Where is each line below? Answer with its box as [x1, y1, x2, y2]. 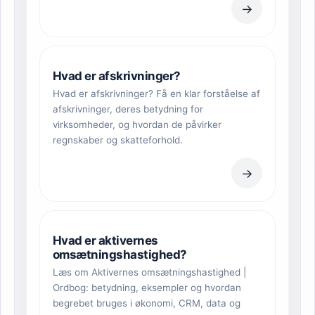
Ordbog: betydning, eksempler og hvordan [53, 282, 241, 294]
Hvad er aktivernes [53, 233, 158, 248]
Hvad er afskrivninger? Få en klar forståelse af [53, 88, 260, 100]
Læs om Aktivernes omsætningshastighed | [53, 266, 246, 278]
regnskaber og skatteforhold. [53, 134, 183, 146]
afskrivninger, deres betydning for [53, 103, 203, 115]
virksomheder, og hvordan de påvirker [53, 119, 221, 131]
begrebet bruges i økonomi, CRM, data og [53, 297, 240, 309]
